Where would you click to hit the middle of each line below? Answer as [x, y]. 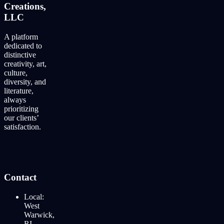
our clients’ [21, 118]
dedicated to [23, 46]
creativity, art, [25, 64]
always [15, 100]
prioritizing [21, 109]
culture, [16, 73]
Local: [34, 196]
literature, [19, 91]
